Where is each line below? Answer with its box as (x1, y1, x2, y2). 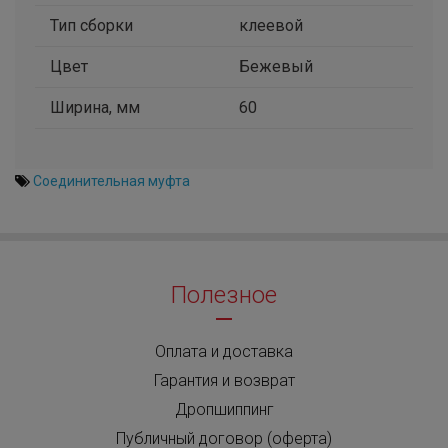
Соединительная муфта (33, 173, 190, 189)
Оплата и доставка (155, 342, 293, 361)
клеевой (239, 16, 303, 35)
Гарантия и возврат (153, 371, 295, 390)
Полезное (171, 281, 277, 309)
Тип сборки (50, 16, 133, 35)
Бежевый (239, 57, 313, 76)
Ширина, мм (50, 98, 140, 117)
